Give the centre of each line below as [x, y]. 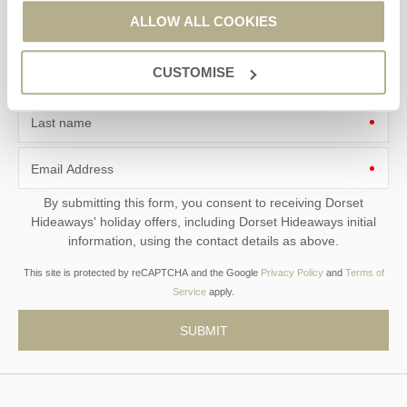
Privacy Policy [292, 272]
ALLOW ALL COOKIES [203, 21]
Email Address [72, 169]
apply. [220, 291]
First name [62, 76]
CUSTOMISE [193, 73]
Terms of [364, 272]
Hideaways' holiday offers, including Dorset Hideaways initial [65, 221]
